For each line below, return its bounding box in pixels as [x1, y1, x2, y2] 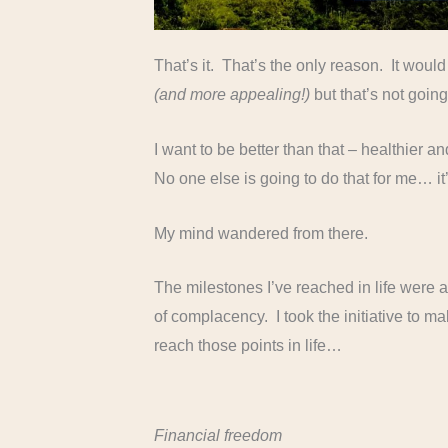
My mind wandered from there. [154, 224, 369, 242]
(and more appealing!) [154, 86, 311, 104]
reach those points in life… [154, 337, 343, 355]
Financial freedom [154, 426, 283, 444]
